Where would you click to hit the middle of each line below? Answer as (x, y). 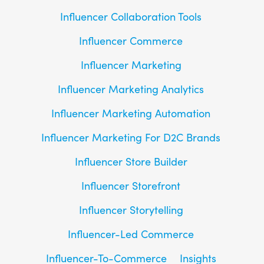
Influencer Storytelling (131, 209)
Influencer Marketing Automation (131, 113)
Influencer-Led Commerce (131, 234)
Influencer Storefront (131, 185)
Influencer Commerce (131, 40)
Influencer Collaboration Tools (131, 16)
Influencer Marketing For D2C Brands (131, 137)
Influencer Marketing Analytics (131, 89)
